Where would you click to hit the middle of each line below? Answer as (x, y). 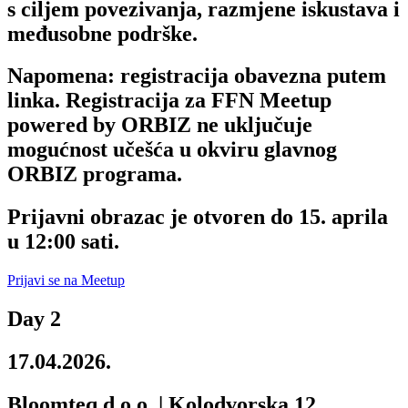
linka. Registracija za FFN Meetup (169, 101)
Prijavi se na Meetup (66, 280)
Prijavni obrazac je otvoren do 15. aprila (198, 217)
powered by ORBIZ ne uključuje (160, 125)
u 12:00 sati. (63, 242)
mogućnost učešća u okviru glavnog (172, 150)
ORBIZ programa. (95, 174)
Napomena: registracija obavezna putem (197, 76)
